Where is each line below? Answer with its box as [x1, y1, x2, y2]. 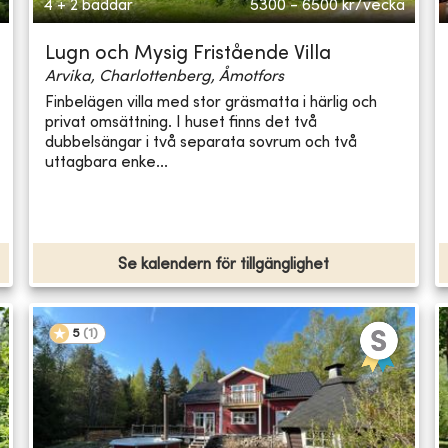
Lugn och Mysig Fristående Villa [45, 45, 332, 65]
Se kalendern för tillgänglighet [118, 257, 330, 274]
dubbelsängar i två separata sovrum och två [45, 134, 358, 151]
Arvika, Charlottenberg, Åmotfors [45, 69, 285, 86]
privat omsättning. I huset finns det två [45, 114, 318, 131]
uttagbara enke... [45, 154, 169, 171]
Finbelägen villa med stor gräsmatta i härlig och [45, 94, 378, 111]
